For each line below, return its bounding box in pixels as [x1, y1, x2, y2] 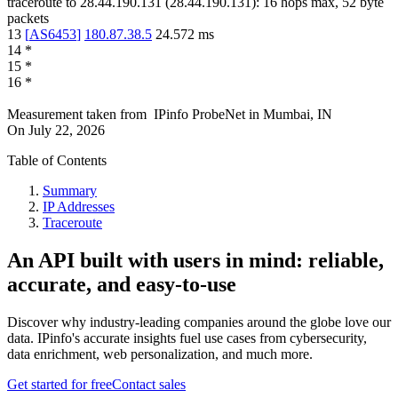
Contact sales [112, 377, 186, 393]
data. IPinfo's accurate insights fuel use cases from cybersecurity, [7, 330, 367, 346]
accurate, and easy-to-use [7, 273, 236, 297]
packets [7, 11, 49, 27]
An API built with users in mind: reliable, [7, 249, 384, 273]
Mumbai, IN [263, 107, 332, 123]
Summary [43, 183, 97, 199]
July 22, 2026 [28, 123, 105, 139]
